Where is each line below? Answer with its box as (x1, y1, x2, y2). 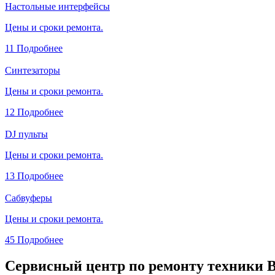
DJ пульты (5, 128, 48, 139)
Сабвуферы (5, 192, 52, 203)
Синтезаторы (5, 64, 60, 76)
